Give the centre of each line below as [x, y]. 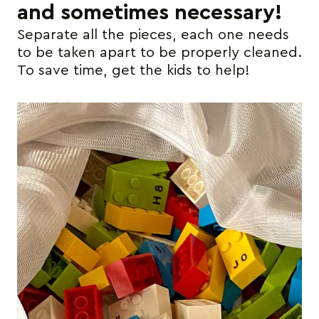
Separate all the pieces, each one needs [153, 35]
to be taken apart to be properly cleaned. [159, 52]
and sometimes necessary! [150, 12]
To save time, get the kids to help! [134, 70]
